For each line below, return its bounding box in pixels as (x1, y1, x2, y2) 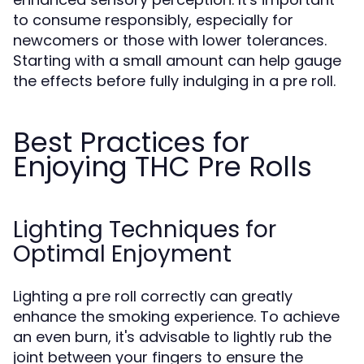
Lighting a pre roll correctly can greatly (13, 286, 292, 306)
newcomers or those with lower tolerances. (13, 30, 327, 50)
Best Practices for (13, 123, 249, 162)
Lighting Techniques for (13, 214, 276, 245)
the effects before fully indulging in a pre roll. (13, 71, 336, 91)
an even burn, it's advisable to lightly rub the (13, 327, 331, 347)
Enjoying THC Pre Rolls (13, 147, 312, 186)
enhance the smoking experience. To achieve (13, 306, 340, 327)
